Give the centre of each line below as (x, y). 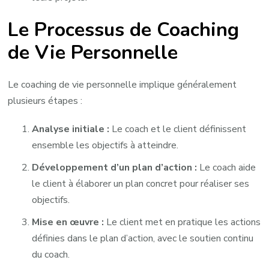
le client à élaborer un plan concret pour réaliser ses (141, 184)
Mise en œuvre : (68, 222)
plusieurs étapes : (45, 101)
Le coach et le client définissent (178, 129)
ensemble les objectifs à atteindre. (105, 146)
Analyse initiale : (71, 129)
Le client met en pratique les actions (183, 222)
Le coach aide (227, 168)
